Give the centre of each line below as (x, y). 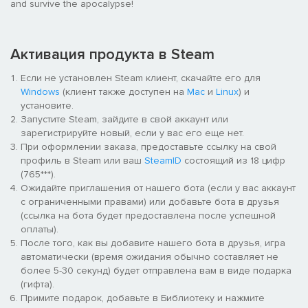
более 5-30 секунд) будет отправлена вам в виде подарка (156, 270)
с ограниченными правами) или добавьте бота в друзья (150, 201)
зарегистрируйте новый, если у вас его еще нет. (132, 133)
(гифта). (37, 284)
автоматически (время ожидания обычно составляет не (150, 256)
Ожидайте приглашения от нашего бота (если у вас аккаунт (158, 188)
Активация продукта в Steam (112, 54)
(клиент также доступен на (123, 91)
